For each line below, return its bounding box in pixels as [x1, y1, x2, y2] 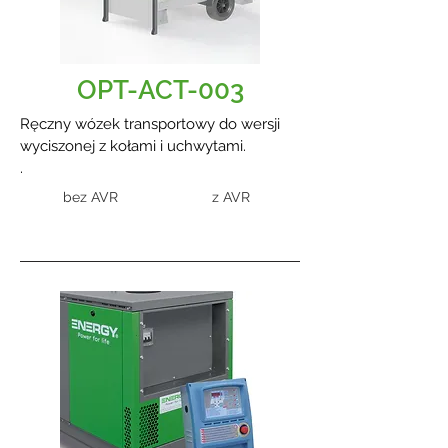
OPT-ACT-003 [76, 75, 244, 105]
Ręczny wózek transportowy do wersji [20, 115, 280, 133]
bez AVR [63, 189, 118, 205]
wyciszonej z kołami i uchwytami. [20, 137, 246, 155]
